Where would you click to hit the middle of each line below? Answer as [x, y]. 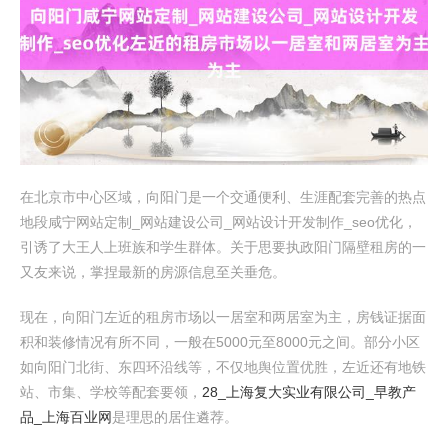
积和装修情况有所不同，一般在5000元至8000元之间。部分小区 [220, 342]
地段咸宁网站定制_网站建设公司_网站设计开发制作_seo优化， [218, 222]
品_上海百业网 [66, 417]
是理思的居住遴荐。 [175, 417]
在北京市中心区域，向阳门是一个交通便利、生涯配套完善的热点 [223, 197]
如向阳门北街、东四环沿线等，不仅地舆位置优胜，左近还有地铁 [223, 367]
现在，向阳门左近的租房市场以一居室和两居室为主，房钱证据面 [223, 317]
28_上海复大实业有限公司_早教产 [309, 392]
